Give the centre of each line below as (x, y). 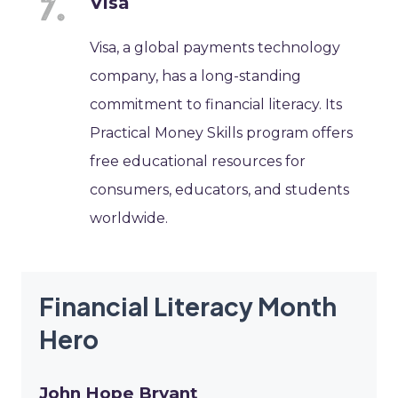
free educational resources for (198, 161)
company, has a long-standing (196, 76)
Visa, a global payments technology (215, 47)
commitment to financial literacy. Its (216, 104)
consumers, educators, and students (220, 189)
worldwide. (129, 218)
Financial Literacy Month (188, 306)
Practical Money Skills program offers (222, 132)
